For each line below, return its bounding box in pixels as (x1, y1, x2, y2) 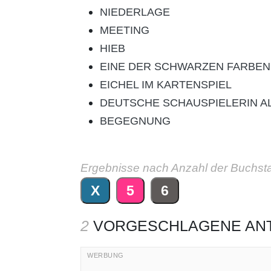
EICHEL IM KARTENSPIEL (100, 79, 232, 91)
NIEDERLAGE (100, 6, 170, 18)
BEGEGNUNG (100, 115, 171, 127)
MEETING (100, 24, 149, 36)
